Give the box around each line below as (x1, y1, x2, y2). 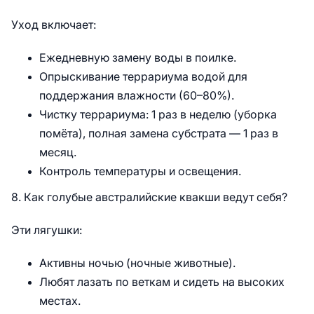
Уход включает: (11, 19, 96, 31)
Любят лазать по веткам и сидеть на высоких (39, 276, 285, 288)
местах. (39, 295, 81, 307)
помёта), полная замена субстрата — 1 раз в (39, 128, 278, 139)
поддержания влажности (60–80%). (39, 90, 234, 102)
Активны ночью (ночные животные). (39, 257, 235, 269)
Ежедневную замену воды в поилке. (39, 52, 236, 64)
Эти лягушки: (11, 224, 82, 236)
